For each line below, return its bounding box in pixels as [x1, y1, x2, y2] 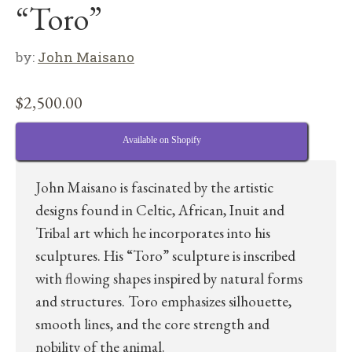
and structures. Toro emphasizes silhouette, [35, 291, 291, 312]
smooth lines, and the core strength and [35, 314, 269, 335]
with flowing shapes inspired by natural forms [35, 269, 302, 289]
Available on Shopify [122, 134, 201, 146]
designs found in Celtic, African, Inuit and [35, 200, 284, 221]
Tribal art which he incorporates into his [35, 223, 270, 244]
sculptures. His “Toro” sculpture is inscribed [35, 246, 295, 266]
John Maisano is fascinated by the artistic [35, 178, 273, 198]
